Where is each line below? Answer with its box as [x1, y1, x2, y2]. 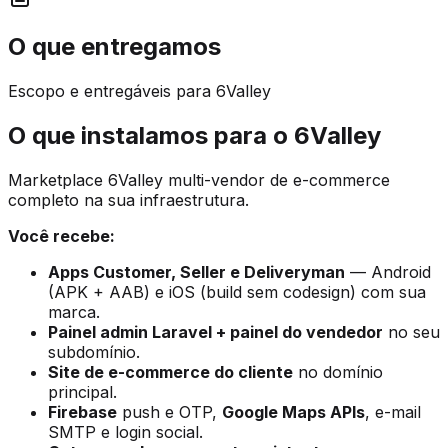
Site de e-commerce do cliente [48, 361, 293, 382]
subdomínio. [48, 341, 140, 362]
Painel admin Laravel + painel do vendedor [48, 321, 383, 342]
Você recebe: [8, 225, 115, 246]
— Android [345, 261, 431, 282]
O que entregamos [8, 31, 221, 61]
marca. [48, 301, 100, 322]
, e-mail [365, 401, 421, 422]
